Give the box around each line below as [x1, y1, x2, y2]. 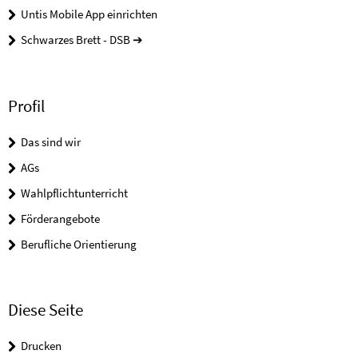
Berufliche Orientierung [21, 236, 137, 252]
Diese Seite [8, 298, 83, 320]
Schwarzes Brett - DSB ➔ [21, 32, 143, 48]
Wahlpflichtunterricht [21, 185, 128, 201]
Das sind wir [21, 133, 81, 149]
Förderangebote [21, 210, 100, 226]
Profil [8, 94, 45, 117]
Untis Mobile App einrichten [21, 6, 157, 22]
